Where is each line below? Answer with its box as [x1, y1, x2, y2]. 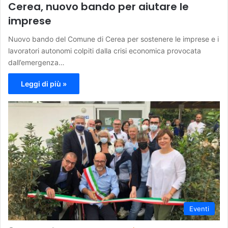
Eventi [189, 205, 209, 213]
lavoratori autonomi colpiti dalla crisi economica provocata [8, 46, 201, 55]
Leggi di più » [21, 79, 67, 88]
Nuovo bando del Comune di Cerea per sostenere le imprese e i [8, 34, 219, 43]
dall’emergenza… [8, 58, 65, 67]
